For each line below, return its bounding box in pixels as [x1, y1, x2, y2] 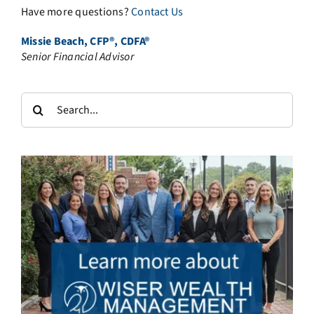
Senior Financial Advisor [20, 48, 134, 64]
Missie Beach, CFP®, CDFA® [20, 33, 149, 49]
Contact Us [131, 4, 184, 20]
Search [20, 91, 55, 107]
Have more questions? [20, 4, 132, 20]
